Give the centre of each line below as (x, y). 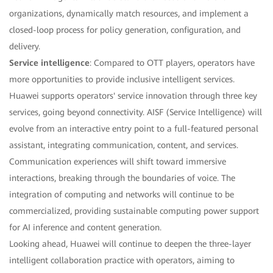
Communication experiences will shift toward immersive (118, 161)
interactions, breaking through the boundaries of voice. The (122, 178)
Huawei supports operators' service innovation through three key (133, 95)
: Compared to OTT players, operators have (172, 62)
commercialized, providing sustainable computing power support (134, 211)
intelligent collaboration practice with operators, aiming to (122, 260)
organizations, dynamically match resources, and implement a (129, 13)
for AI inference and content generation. (85, 227)
